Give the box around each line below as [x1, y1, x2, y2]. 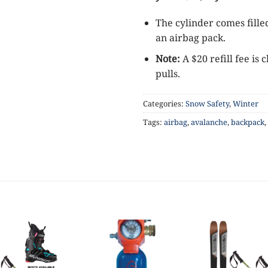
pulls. [155, 66, 180, 80]
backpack [231, 116, 264, 127]
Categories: [143, 98, 185, 109]
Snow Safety [185, 98, 229, 109]
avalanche [191, 116, 227, 127]
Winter [233, 98, 258, 109]
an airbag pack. [155, 31, 226, 45]
